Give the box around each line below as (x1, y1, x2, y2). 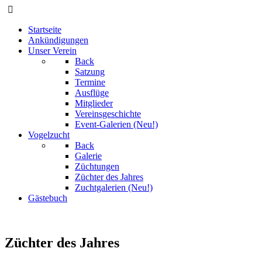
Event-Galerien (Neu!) (75, 119, 158, 129)
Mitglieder (75, 98, 113, 108)
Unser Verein (28, 46, 77, 56)
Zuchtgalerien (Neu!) (75, 182, 153, 192)
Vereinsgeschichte (75, 109, 141, 119)
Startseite (28, 25, 61, 35)
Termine (75, 77, 105, 87)
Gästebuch (28, 193, 67, 203)
